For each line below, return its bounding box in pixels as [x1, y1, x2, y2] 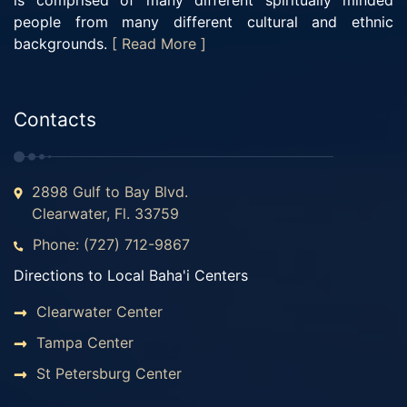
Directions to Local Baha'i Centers [14, 266, 248, 284]
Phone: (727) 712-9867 [33, 235, 190, 253]
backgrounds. [14, 35, 112, 53]
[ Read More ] [112, 35, 206, 53]
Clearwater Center [36, 303, 163, 321]
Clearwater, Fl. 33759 [32, 204, 179, 223]
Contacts [14, 108, 96, 131]
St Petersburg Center [36, 364, 182, 382]
